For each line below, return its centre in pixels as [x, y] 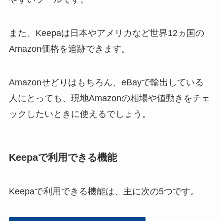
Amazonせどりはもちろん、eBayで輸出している [106, 82]
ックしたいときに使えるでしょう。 [80, 114]
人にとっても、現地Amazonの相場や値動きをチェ [109, 98]
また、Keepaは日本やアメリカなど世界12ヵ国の [106, 33]
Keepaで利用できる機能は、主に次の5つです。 [104, 192]
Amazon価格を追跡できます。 [69, 49]
